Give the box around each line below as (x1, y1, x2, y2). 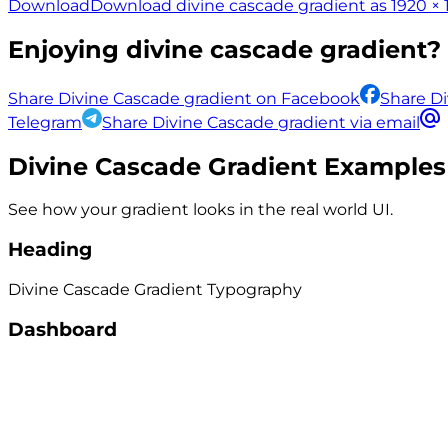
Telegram (8, 112, 82, 132)
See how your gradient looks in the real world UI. (8, 200, 393, 220)
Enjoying (8, 34, 126, 64)
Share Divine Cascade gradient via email (102, 112, 420, 132)
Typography (207, 279, 302, 299)
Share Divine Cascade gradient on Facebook (8, 88, 360, 108)
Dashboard (8, 317, 117, 341)
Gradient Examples (201, 151, 446, 181)
